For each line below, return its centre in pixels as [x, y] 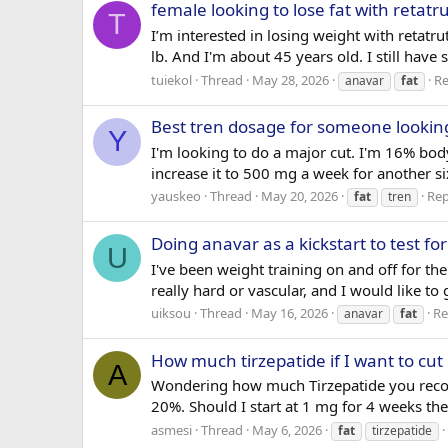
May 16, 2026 [289, 313]
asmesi [171, 430]
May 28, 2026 [290, 79]
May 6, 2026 [287, 430]
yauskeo [176, 196]
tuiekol [171, 79]
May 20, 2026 [299, 196]
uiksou [171, 313]
